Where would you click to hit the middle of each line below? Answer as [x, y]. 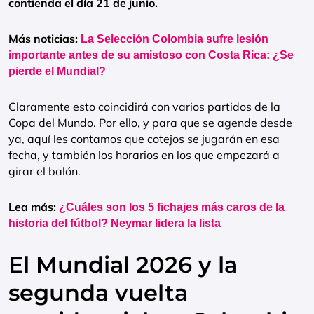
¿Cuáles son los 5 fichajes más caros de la [172, 207]
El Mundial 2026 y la [123, 265]
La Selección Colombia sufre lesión [175, 39]
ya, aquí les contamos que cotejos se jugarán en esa [144, 139]
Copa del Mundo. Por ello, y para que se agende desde [150, 123]
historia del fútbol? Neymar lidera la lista [115, 223]
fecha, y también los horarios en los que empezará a [144, 155]
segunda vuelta [98, 293]
